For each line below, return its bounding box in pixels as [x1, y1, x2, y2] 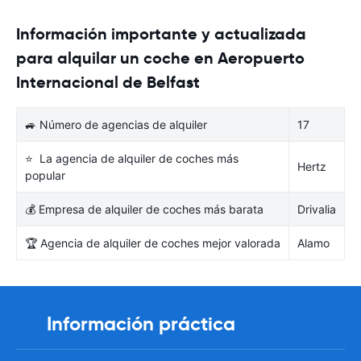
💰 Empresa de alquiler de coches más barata [25, 201, 263, 216]
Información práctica [47, 311, 235, 336]
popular [25, 168, 65, 182]
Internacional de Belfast [16, 71, 200, 93]
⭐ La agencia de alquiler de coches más [25, 151, 239, 165]
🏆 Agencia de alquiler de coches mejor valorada [25, 235, 280, 250]
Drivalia [297, 201, 336, 216]
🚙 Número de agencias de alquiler [25, 117, 207, 131]
